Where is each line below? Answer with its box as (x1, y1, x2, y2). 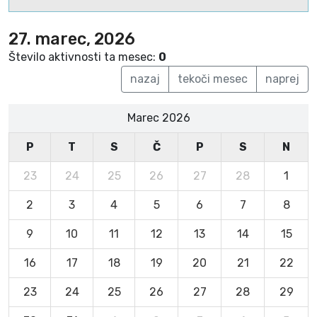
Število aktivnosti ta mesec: (8, 50, 158, 64)
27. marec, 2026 (8, 28, 135, 49)
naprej (265, 71, 299, 86)
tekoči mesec (178, 71, 248, 86)
